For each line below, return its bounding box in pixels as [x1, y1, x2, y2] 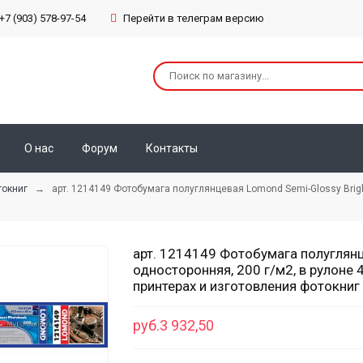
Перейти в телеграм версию [121, 12, 264, 24]
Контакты [146, 142, 198, 156]
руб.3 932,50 [133, 317, 215, 335]
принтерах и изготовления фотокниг [133, 278, 361, 295]
